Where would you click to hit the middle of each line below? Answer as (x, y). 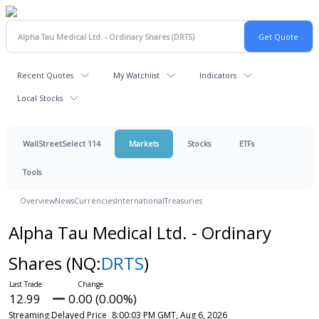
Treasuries (183, 200)
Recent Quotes (45, 75)
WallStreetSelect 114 (62, 143)
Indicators (218, 75)
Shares (37, 263)
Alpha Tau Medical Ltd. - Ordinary (140, 232)
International (140, 200)
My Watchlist (136, 75)
